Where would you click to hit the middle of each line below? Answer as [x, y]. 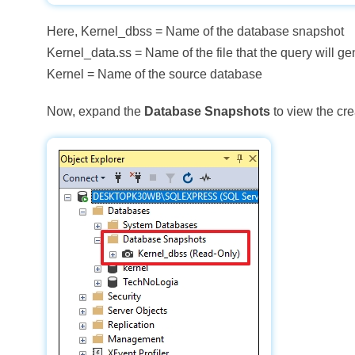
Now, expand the [96, 111]
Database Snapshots [208, 111]
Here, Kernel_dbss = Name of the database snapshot [196, 31]
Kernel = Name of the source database [155, 74]
